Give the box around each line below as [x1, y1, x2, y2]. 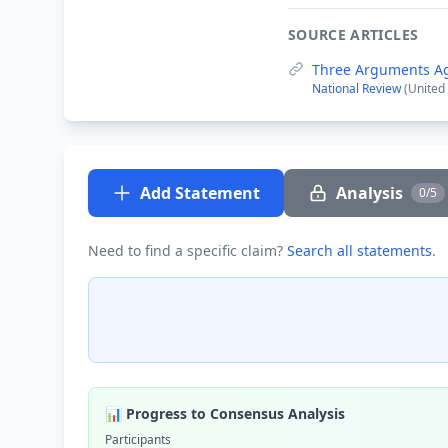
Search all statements [287, 241, 432, 260]
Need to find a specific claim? [88, 241, 287, 260]
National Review [312, 80, 404, 97]
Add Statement [140, 182, 260, 204]
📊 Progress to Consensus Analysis [105, 404, 345, 423]
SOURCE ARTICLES [288, 25, 419, 44]
